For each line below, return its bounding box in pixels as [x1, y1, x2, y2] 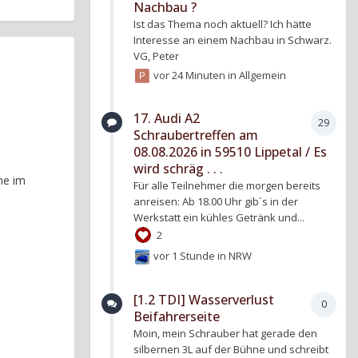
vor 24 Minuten [153, 67, 229, 82]
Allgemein [239, 67, 287, 82]
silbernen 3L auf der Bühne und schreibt [133, 341, 328, 356]
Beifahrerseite [133, 307, 220, 325]
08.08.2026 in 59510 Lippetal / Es [133, 143, 327, 161]
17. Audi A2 [133, 109, 200, 128]
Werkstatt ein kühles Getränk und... [133, 210, 304, 225]
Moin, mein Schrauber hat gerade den [133, 325, 317, 340]
